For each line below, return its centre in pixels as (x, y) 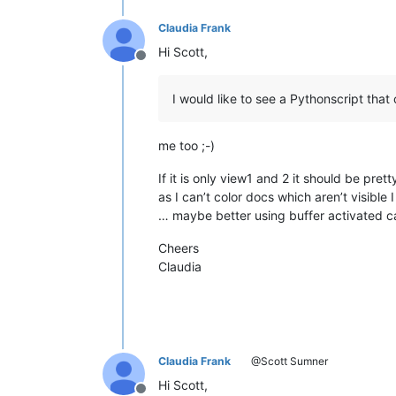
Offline (162, 64)
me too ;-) (187, 145)
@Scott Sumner (288, 361)
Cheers (179, 247)
